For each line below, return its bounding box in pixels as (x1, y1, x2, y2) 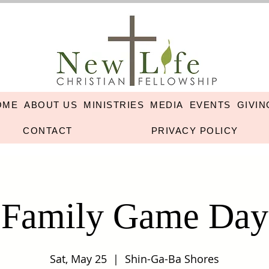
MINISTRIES (83, 100, 145, 110)
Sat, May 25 (50, 252, 107, 266)
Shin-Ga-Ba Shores (125, 252, 219, 266)
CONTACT (23, 125, 73, 136)
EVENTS (189, 100, 231, 110)
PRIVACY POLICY (151, 125, 238, 136)
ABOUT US (24, 100, 78, 110)
